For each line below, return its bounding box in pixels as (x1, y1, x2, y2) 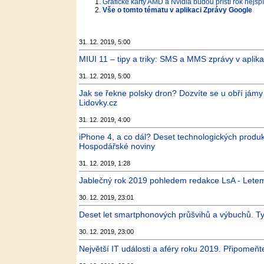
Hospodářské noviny (79, 141, 155, 151)
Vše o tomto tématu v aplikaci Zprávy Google (103, 6, 252, 14)
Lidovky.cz (79, 98, 117, 107)
